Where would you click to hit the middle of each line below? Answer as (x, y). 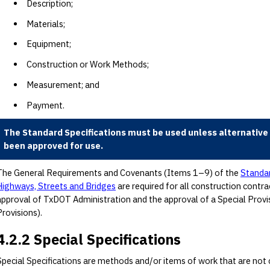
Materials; (46, 24)
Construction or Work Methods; (88, 64)
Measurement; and (63, 84)
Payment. (46, 105)
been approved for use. (53, 146)
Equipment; (49, 44)
